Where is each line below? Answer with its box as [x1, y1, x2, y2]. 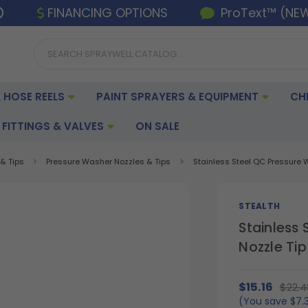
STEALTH [239, 199, 280, 212]
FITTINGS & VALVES [2, 118, 107, 133]
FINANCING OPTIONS [47, 4, 168, 22]
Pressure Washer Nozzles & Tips [46, 156, 171, 168]
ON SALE [135, 118, 179, 133]
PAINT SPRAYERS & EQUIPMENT [96, 89, 261, 104]
